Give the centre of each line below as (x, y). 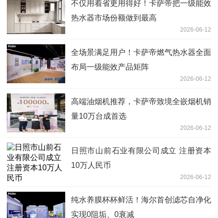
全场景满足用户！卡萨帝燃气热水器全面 (141, 52)
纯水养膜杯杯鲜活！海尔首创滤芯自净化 (141, 200)
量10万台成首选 (99, 116)
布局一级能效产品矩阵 (110, 67)
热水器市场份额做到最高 (114, 18)
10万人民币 (91, 165)
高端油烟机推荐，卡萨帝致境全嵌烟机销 (141, 101)
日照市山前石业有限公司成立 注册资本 (141, 150)
